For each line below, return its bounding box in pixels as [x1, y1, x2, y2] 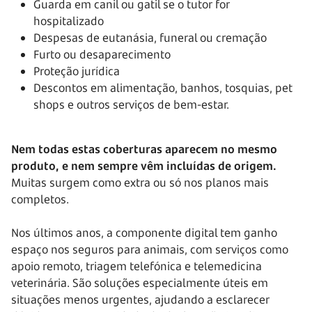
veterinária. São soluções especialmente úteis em [11, 275, 268, 291]
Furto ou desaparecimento [33, 47, 171, 63]
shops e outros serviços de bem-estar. [33, 97, 229, 113]
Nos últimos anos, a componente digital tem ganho [11, 225, 277, 241]
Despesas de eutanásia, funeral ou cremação [33, 30, 267, 46]
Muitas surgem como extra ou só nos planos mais [11, 175, 269, 191]
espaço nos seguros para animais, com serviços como [11, 242, 288, 258]
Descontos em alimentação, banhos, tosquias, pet [33, 80, 292, 96]
